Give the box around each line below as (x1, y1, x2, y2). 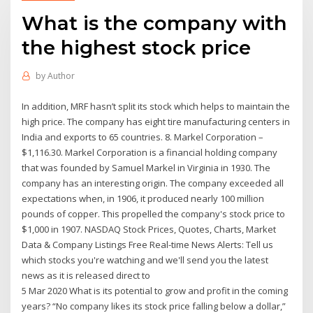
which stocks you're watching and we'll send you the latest (22, 253, 269, 266)
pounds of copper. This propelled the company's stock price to (22, 207, 286, 220)
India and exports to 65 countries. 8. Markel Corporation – (22, 130, 264, 143)
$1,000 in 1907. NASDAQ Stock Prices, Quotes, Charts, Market (22, 222, 277, 235)
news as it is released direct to (22, 268, 151, 282)
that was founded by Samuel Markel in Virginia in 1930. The (22, 161, 271, 174)
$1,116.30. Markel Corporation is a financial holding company (22, 145, 278, 159)
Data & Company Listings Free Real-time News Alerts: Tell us (22, 238, 274, 251)
